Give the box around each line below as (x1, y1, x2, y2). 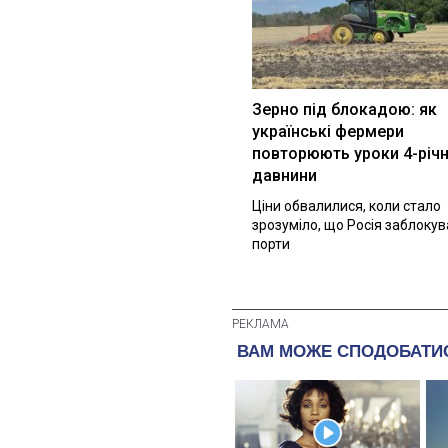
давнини (252, 165, 317, 185)
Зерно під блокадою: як (252, 99, 437, 119)
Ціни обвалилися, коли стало (252, 197, 441, 214)
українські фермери (252, 121, 404, 141)
